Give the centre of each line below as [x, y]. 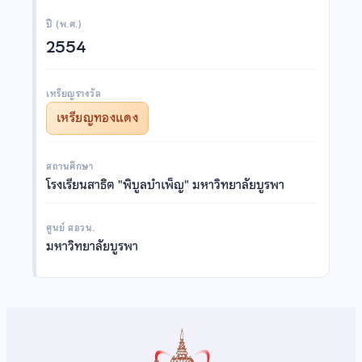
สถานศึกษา [70, 166]
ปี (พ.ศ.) [64, 24]
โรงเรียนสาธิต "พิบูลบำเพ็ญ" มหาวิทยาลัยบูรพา [165, 185]
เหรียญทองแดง [98, 118]
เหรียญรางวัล [74, 93]
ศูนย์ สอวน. [71, 227]
